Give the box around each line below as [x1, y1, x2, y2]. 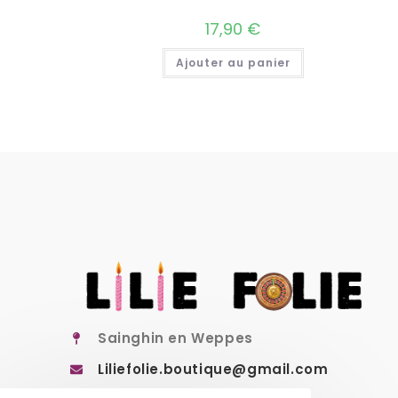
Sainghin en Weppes [98, 329, 253, 348]
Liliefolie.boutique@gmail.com [98, 360, 329, 379]
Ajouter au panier [175, 55, 291, 70]
